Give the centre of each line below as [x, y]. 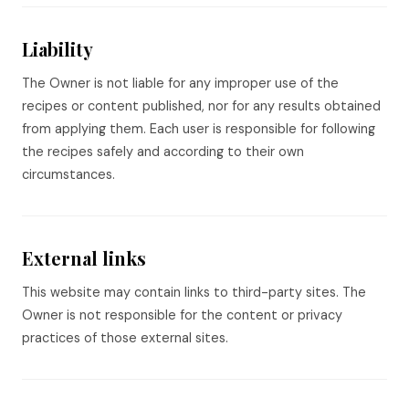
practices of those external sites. [125, 338]
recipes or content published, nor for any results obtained [201, 106]
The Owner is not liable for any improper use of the [180, 83]
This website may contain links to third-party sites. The [194, 292]
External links [84, 258]
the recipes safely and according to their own [163, 152]
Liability [58, 49]
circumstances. [68, 174]
